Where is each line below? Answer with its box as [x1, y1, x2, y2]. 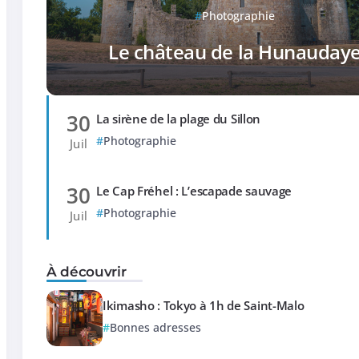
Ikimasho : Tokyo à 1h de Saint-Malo [103, 297, 305, 314]
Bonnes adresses [110, 321, 202, 336]
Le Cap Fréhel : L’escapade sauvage [96, 183, 292, 199]
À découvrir [46, 262, 127, 280]
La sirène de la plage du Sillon [96, 111, 261, 127]
